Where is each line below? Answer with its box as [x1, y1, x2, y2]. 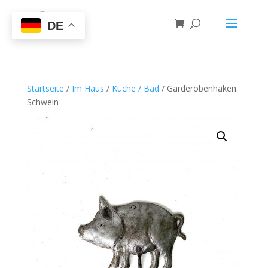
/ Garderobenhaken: [159, 83, 238, 94]
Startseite [26, 83, 64, 94]
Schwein [26, 96, 59, 108]
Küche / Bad [111, 83, 159, 94]
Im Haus [71, 83, 104, 94]
